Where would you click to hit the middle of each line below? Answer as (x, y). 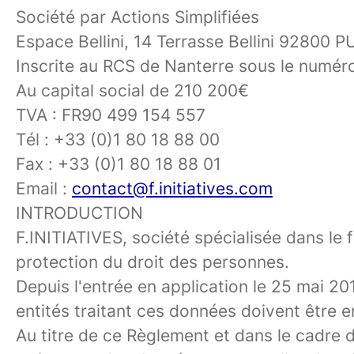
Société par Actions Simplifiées (137, 17)
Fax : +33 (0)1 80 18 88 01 (119, 164)
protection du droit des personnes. (153, 262)
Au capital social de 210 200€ (132, 90)
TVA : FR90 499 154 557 (111, 115)
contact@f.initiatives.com (172, 188)
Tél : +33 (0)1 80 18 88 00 (118, 139)
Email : (44, 188)
